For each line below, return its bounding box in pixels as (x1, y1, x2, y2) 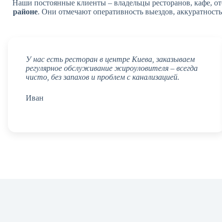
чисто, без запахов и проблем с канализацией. (26, 72, 179, 81)
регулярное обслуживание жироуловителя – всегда (26, 63, 198, 72)
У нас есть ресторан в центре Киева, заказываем (26, 55, 195, 63)
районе (12, 7, 38, 16)
